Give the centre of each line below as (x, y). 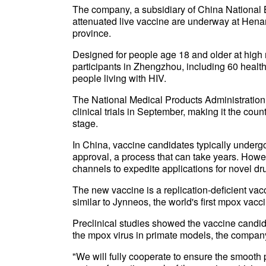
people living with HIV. (119, 78)
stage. (85, 123)
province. (92, 33)
